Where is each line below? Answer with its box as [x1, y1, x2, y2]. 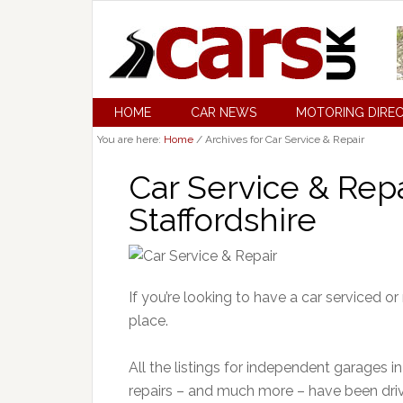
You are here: [97, 133, 164, 146]
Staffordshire [129, 201, 317, 238]
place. [129, 312, 168, 329]
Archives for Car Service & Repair [202, 133, 364, 146]
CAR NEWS [191, 105, 256, 120]
